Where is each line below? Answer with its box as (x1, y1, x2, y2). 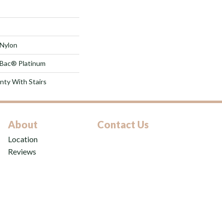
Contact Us (97, 118, 149, 130)
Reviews (8, 146, 36, 156)
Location (8, 134, 38, 144)
